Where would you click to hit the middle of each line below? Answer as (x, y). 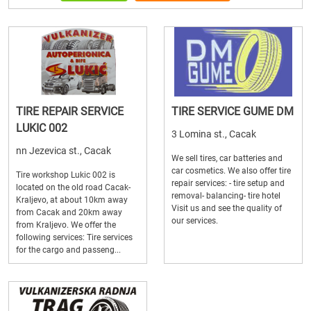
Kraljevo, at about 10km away (72, 200)
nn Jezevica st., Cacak (64, 151)
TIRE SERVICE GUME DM (233, 111)
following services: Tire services (74, 237)
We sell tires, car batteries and (227, 158)
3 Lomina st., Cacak (214, 134)
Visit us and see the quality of (227, 208)
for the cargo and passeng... (68, 250)
